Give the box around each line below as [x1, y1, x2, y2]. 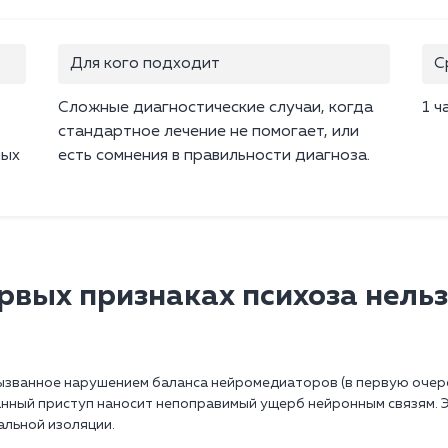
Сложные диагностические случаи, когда [58, 100, 373, 117]
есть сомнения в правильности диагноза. [58, 148, 370, 165]
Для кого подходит [70, 56, 220, 73]
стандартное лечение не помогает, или [58, 124, 359, 141]
